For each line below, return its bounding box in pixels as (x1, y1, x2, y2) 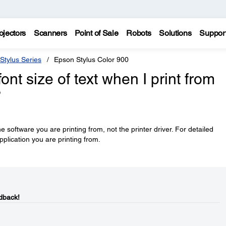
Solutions (159, 28, 192, 38)
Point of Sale (75, 28, 119, 38)
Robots (126, 28, 151, 38)
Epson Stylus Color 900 (54, 55, 129, 64)
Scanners (33, 28, 67, 38)
